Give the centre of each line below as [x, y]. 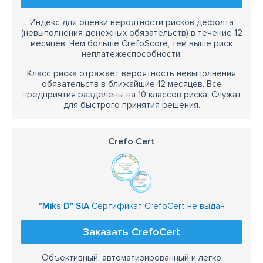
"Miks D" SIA [64, 206]
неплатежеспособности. [131, 54]
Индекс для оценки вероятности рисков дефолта [131, 22]
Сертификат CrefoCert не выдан [157, 206]
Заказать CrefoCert [131, 232]
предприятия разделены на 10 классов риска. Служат [131, 94]
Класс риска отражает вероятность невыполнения [131, 73]
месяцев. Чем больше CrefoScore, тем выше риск [131, 43]
